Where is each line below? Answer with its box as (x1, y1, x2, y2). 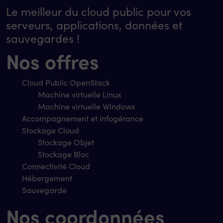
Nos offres (6, 46, 99, 74)
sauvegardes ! (6, 30, 80, 46)
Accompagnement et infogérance (22, 112, 143, 123)
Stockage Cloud (22, 124, 79, 135)
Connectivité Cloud (22, 160, 90, 171)
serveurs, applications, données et (6, 16, 182, 32)
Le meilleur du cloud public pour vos (6, 3, 191, 19)
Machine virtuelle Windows (38, 101, 135, 111)
